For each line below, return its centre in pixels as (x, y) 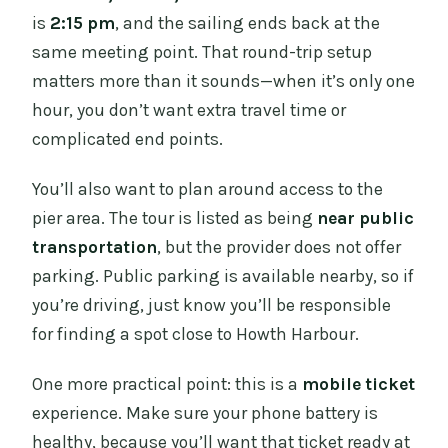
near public (366, 217)
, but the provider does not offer (279, 246)
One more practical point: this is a (167, 383)
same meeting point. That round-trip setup (202, 51)
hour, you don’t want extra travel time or (189, 109)
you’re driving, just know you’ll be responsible (212, 304)
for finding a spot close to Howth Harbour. (196, 333)
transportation (95, 246)
